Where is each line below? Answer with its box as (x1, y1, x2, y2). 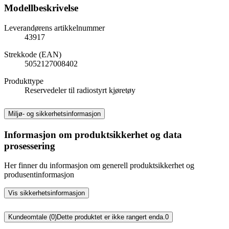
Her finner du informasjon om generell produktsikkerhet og (4, 161, 194, 170)
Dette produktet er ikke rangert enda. (57, 213, 165, 221)
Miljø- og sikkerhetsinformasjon (8, 109, 101, 118)
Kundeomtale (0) (8, 213, 57, 221)
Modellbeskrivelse (4, 3, 78, 14)
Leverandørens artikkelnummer (4, 23, 105, 32)
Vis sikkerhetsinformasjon (8, 189, 85, 197)
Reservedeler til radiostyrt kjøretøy (25, 85, 135, 95)
